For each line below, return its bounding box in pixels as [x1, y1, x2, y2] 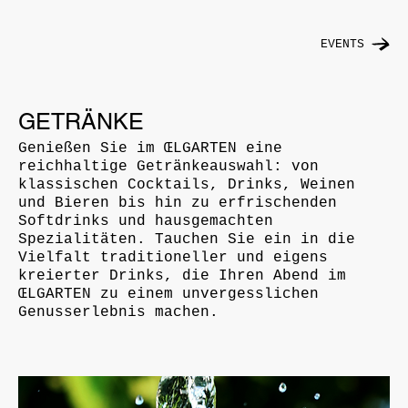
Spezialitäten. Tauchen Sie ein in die [18, 230, 355, 248]
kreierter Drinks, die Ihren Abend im [18, 267, 346, 284]
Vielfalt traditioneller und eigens [18, 249, 328, 266]
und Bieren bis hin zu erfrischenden [18, 194, 337, 211]
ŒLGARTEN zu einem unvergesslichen [18, 285, 319, 302]
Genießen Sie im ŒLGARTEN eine [18, 139, 282, 157]
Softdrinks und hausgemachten [18, 212, 273, 229]
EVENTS [320, 37, 364, 52]
